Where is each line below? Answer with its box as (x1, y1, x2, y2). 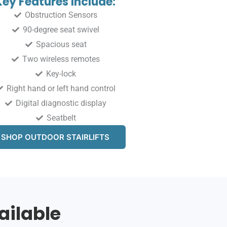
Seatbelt (46, 113, 76, 123)
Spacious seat (35, 40, 87, 50)
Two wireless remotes (22, 54, 100, 64)
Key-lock (46, 69, 77, 79)
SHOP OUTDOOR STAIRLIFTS (1, 132, 110, 142)
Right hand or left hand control (7, 84, 116, 94)
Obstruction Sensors (25, 10, 98, 20)
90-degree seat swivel (23, 25, 100, 35)
